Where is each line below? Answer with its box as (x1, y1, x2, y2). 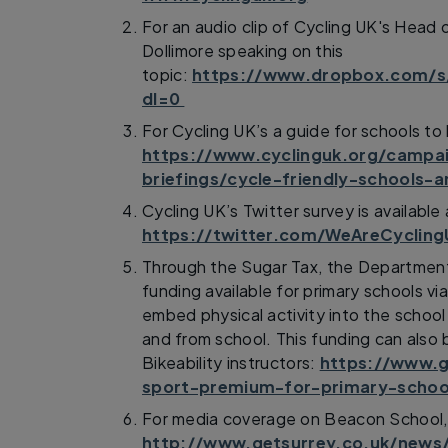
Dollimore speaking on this (142, 39, 344, 61)
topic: (142, 63, 193, 85)
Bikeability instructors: (142, 351, 320, 373)
